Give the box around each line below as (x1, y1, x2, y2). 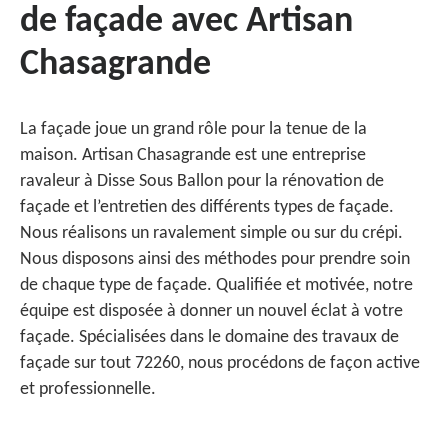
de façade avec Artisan (20, 4, 353, 40)
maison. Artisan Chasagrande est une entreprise (20, 146, 366, 165)
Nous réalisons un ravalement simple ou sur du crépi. (20, 224, 403, 243)
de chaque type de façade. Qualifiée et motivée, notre (20, 276, 413, 295)
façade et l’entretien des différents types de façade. (20, 198, 394, 217)
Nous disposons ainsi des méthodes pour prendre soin (20, 250, 410, 269)
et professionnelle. (20, 380, 156, 399)
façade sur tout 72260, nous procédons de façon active (20, 354, 420, 373)
